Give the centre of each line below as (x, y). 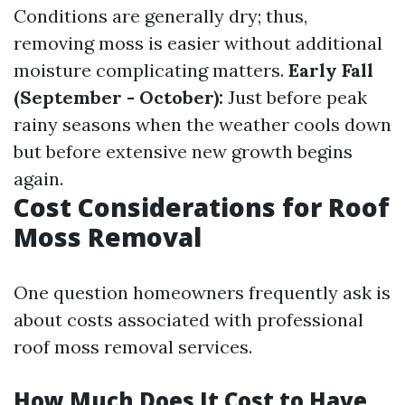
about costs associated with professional (188, 320)
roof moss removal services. (133, 347)
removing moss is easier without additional (198, 43)
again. (38, 179)
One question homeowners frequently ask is (202, 292)
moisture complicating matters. (151, 70)
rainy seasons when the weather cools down (202, 124)
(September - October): (118, 97)
